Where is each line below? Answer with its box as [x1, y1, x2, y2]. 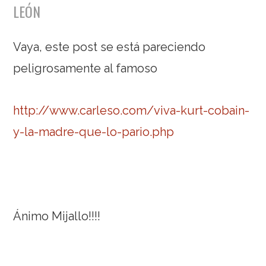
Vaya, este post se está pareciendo [13, 40, 206, 55]
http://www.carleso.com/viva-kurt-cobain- [13, 103, 250, 118]
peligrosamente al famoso [13, 61, 158, 76]
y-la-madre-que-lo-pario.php [13, 125, 175, 140]
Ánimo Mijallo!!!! [13, 209, 101, 224]
